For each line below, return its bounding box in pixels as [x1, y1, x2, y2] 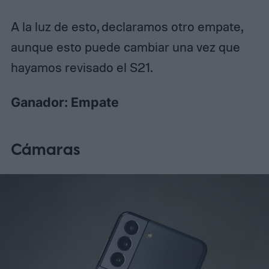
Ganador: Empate [10, 94, 119, 110]
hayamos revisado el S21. [10, 59, 153, 76]
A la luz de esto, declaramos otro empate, [10, 19, 243, 35]
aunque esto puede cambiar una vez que [10, 39, 240, 55]
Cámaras [10, 138, 80, 162]
